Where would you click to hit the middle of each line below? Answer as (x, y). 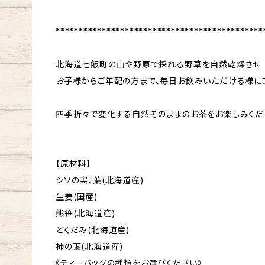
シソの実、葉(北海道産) (100, 180)
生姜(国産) (77, 197)
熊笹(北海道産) (86, 214)
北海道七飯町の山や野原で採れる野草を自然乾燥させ (159, 64)
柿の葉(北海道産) (90, 247)
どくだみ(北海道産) (93, 230)
